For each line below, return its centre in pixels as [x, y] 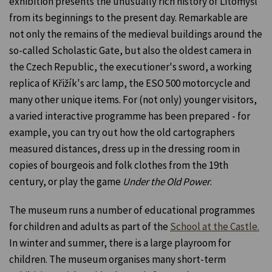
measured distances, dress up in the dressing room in [124, 149]
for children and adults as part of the [90, 227]
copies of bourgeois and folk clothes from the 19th [119, 165]
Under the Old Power [166, 182]
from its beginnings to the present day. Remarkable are [128, 18]
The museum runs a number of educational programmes [132, 210]
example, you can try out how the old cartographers [122, 133]
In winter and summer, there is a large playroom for [120, 243]
